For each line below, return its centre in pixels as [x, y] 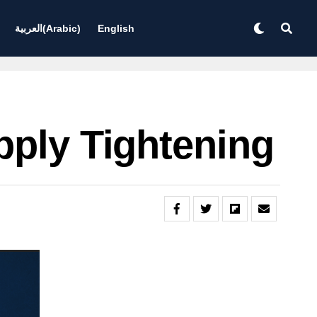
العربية [29, 28]
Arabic [62, 28]
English [116, 28]
